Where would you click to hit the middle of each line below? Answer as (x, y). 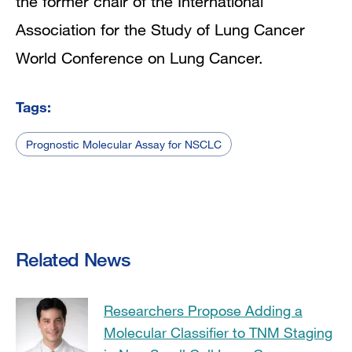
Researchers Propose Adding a (203, 310)
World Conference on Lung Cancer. (139, 57)
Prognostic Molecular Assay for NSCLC (124, 144)
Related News (73, 258)
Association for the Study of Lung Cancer (160, 29)
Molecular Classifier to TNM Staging (218, 332)
